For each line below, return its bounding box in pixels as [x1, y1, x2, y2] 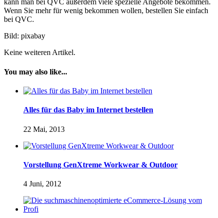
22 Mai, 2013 [23, 125, 65, 133]
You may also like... [4, 67, 67, 76]
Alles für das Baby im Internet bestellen [23, 106, 153, 114]
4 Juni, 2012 [23, 180, 61, 188]
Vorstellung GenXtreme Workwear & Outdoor [23, 160, 178, 169]
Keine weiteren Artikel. [4, 48, 75, 57]
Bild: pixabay [4, 32, 45, 40]
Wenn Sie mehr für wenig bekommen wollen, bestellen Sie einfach [4, 6, 208, 15]
